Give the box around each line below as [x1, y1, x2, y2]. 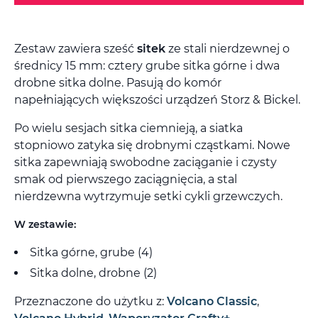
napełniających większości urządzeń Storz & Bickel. [14, 92, 300, 106]
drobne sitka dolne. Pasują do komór [14, 75, 221, 89]
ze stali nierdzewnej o [165, 41, 290, 55]
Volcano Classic [167, 294, 257, 308]
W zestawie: [14, 217, 76, 231]
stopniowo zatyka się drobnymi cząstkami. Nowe [14, 138, 290, 152]
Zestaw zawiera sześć [14, 41, 137, 55]
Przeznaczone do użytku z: [14, 294, 167, 308]
